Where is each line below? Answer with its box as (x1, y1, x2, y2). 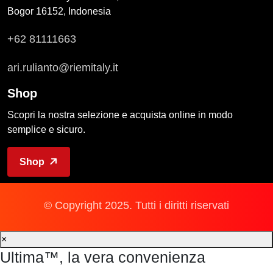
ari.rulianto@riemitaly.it (7, 62, 118, 74)
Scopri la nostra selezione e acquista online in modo (7, 110, 233, 120)
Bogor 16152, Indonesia (7, 6, 111, 16)
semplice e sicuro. (7, 124, 85, 135)
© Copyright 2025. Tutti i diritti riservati (44, 199, 229, 211)
